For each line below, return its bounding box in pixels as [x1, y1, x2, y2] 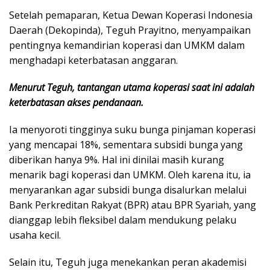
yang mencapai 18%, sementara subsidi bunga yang [9, 138, 243, 152]
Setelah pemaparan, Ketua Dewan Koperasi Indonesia [9, 8, 253, 22]
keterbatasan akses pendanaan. [9, 96, 143, 110]
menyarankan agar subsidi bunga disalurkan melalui [9, 183, 246, 197]
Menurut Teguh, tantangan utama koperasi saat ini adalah [9, 81, 254, 95]
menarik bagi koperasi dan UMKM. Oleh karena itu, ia [9, 168, 251, 182]
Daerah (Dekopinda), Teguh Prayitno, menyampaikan [9, 24, 251, 37]
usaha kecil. [9, 228, 61, 242]
